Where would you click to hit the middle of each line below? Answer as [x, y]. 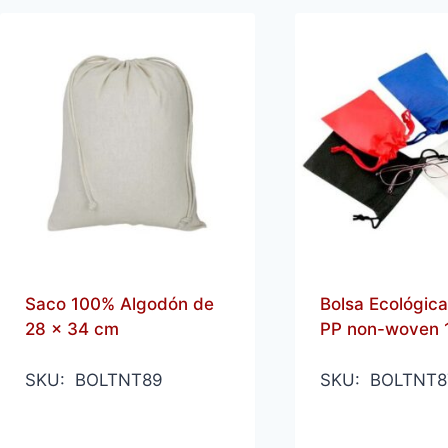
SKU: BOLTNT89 [93, 379]
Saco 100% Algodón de [119, 303]
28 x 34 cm [71, 328]
